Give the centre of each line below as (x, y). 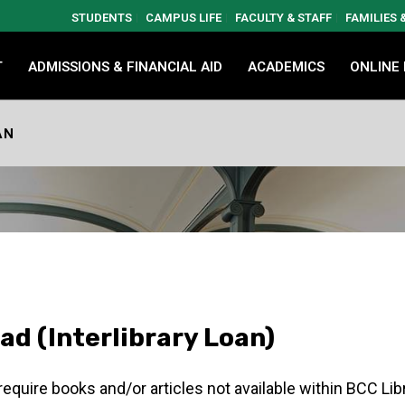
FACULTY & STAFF (283, 18)
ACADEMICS (286, 66)
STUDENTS (102, 18)
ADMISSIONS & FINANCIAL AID (125, 66)
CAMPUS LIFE (184, 18)
